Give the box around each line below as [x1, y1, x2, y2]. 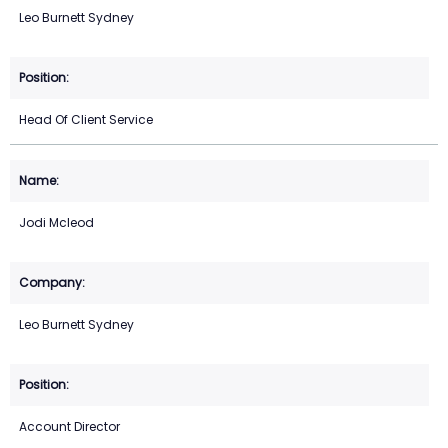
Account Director [19, 418, 120, 436]
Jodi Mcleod [19, 214, 94, 232]
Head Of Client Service [19, 111, 153, 129]
